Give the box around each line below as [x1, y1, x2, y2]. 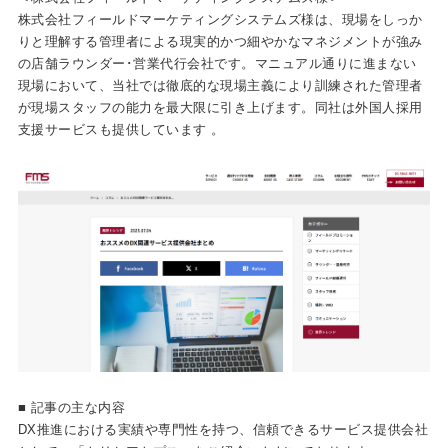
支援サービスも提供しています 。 [17, 122, 225, 137]
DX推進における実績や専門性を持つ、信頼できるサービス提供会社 [17, 422, 429, 438]
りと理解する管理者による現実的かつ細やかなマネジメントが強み [17, 34, 423, 49]
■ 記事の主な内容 [17, 400, 126, 416]
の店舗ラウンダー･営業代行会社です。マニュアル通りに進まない [17, 56, 417, 71]
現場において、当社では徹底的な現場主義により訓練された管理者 [17, 78, 423, 93]
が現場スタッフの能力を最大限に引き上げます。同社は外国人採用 [17, 100, 423, 115]
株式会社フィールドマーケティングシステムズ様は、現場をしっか [17, 12, 423, 27]
